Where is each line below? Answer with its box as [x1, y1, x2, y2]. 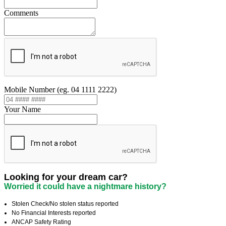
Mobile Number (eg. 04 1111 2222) [4, 85, 117, 94]
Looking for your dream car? [4, 172, 128, 183]
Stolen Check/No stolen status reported [12, 200, 119, 208]
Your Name [4, 105, 41, 114]
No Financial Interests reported [12, 209, 96, 217]
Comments [4, 9, 38, 18]
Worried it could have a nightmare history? [4, 182, 166, 191]
